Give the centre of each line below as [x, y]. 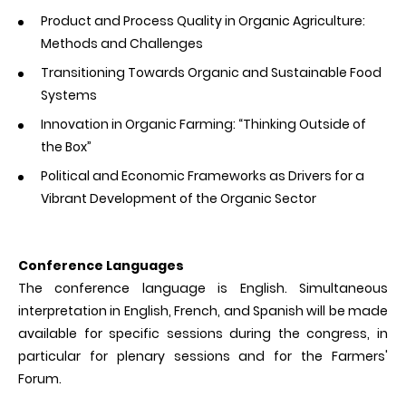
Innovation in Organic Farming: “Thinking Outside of [203, 124]
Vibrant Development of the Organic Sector [179, 198]
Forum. [40, 378]
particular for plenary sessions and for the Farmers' [203, 356]
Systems [69, 95]
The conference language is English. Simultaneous [203, 288]
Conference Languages [101, 265]
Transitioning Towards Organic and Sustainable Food [211, 72]
